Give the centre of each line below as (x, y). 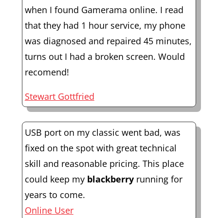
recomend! (47, 72)
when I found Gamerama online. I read (104, 9)
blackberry (110, 179)
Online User (49, 210)
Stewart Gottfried (59, 96)
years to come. (55, 194)
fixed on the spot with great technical (100, 148)
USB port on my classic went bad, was (102, 132)
